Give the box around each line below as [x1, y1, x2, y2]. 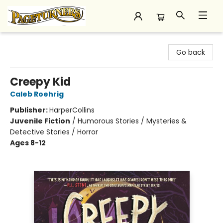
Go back [176, 47, 205, 57]
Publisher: [10, 105, 49, 115]
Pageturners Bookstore [7, 36, 86, 46]
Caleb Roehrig [10, 89, 64, 99]
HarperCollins [49, 105, 95, 115]
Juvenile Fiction [10, 116, 70, 126]
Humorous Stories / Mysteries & [78, 116, 187, 126]
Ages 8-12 [10, 138, 46, 148]
